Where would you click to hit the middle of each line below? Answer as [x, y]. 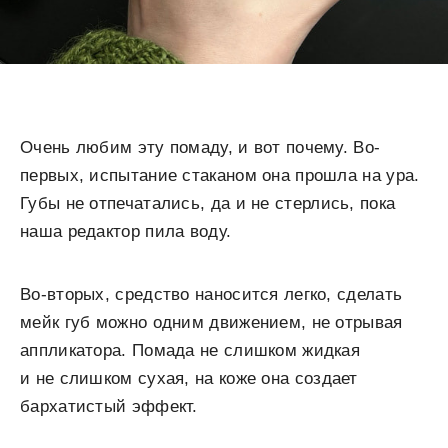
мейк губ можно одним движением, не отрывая [211, 322]
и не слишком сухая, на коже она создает [189, 378]
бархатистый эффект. [109, 406]
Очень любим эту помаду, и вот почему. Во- [200, 147]
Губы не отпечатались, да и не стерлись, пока [208, 203]
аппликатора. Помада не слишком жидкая [190, 350]
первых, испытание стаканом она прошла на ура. [220, 175]
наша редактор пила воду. [126, 231]
